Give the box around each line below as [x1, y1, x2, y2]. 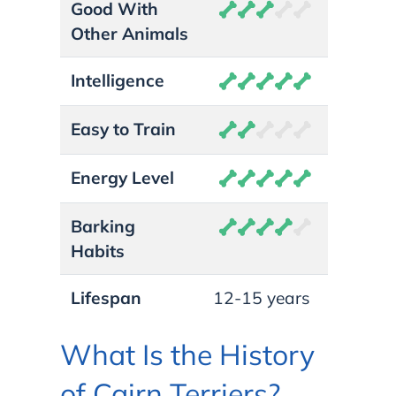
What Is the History [60, 336, 315, 372]
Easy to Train [71, 118, 176, 140]
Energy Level [71, 166, 174, 188]
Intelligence [71, 69, 164, 91]
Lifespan [71, 286, 141, 308]
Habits [71, 240, 125, 262]
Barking [71, 215, 135, 237]
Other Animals [71, 22, 188, 44]
